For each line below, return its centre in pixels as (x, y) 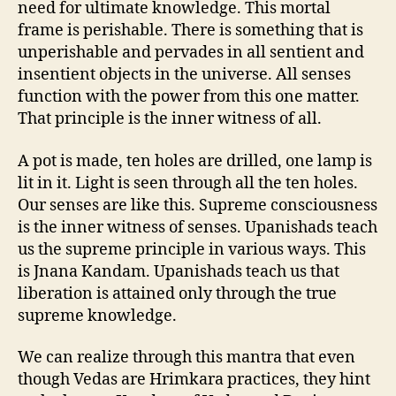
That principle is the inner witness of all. (170, 119)
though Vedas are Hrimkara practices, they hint (194, 380)
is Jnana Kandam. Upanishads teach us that (179, 271)
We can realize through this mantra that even (187, 358)
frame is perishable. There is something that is (190, 30)
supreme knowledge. (97, 316)
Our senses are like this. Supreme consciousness (198, 205)
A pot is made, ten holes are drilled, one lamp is (195, 161)
